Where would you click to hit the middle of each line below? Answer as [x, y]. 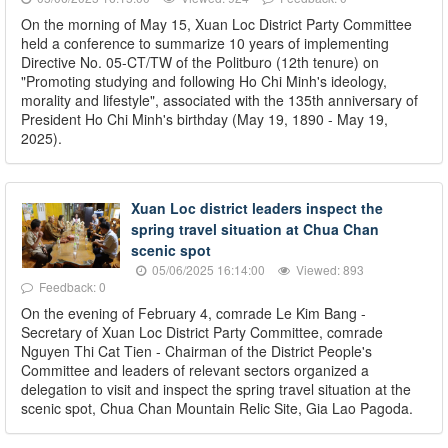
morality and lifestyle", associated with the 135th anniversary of [219, 99]
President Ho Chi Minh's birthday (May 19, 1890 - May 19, [204, 118]
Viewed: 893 [328, 269]
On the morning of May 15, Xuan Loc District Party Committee [216, 23]
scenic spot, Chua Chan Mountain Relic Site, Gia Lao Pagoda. [217, 407]
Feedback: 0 [71, 286]
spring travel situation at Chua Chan [255, 228]
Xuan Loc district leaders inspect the [257, 207]
